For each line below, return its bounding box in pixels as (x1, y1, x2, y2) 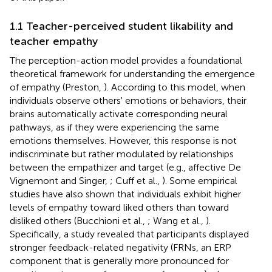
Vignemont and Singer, (10, 174, 110, 186)
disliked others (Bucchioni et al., (10, 214, 148, 226)
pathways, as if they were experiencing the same (10, 121, 219, 133)
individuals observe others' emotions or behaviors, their (10, 94, 246, 106)
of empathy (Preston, (10, 81, 104, 93)
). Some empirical (162, 174, 237, 186)
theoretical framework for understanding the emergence (10, 67, 255, 80)
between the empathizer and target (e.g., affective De (10, 161, 241, 173)
